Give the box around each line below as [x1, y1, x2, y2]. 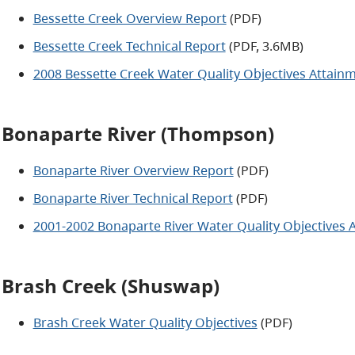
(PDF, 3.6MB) [225, 36, 303, 55]
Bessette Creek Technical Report [32, 36, 226, 55]
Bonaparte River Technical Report [32, 189, 233, 207]
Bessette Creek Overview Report [32, 9, 227, 27]
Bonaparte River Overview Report [32, 161, 234, 179]
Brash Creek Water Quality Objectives [32, 313, 258, 331]
